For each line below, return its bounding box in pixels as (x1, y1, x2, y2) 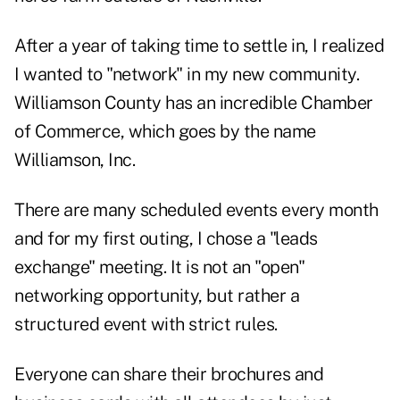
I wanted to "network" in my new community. (14, 63, 359, 86)
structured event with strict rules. (14, 313, 278, 336)
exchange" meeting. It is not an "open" (14, 256, 304, 279)
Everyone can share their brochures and (14, 363, 323, 386)
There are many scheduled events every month (14, 199, 379, 221)
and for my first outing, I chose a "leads (14, 228, 318, 250)
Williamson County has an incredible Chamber (14, 92, 373, 114)
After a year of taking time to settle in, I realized (14, 35, 384, 57)
